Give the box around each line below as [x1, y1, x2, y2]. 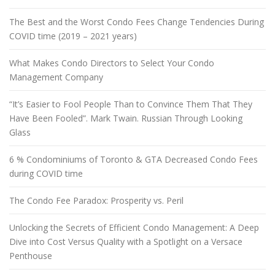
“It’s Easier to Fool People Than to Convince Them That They [9, 98, 252, 110]
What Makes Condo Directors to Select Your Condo [9, 57, 214, 69]
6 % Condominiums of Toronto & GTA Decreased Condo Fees [9, 153, 258, 166]
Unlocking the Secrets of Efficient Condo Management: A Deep [9, 222, 259, 234]
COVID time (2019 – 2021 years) [9, 30, 137, 42]
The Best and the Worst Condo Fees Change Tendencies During [9, 16, 264, 28]
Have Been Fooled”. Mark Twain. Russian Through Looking [9, 112, 242, 125]
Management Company [9, 71, 103, 83]
